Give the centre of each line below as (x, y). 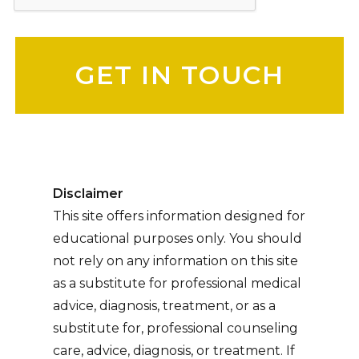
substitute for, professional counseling (175, 329)
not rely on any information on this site (175, 261)
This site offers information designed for (179, 216)
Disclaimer (88, 194)
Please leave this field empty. (104, 45)
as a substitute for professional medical (177, 284)
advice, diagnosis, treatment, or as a (164, 306)
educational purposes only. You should (177, 239)
